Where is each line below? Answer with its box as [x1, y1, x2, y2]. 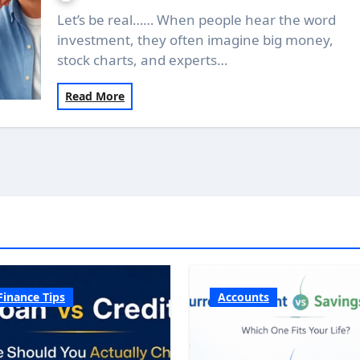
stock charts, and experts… [57, 51, 228, 69]
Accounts [218, 289, 269, 305]
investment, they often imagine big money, [57, 31, 334, 49]
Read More [65, 88, 125, 104]
